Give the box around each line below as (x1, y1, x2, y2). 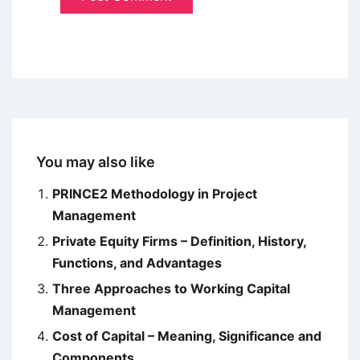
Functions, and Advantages (52, 255, 222, 272)
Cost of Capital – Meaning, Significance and (52, 328, 321, 345)
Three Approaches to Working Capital (52, 280, 290, 297)
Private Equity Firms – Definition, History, (52, 233, 306, 250)
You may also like (36, 153, 155, 171)
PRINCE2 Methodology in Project (52, 186, 257, 202)
